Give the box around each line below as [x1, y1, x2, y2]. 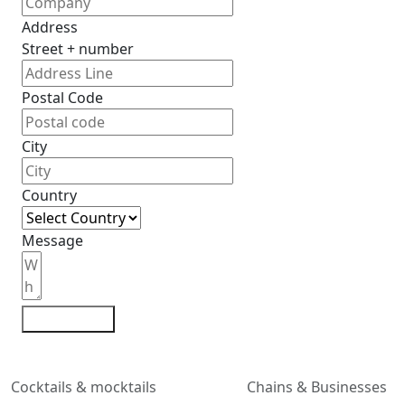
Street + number [22, 38, 134, 59]
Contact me [29, 308, 108, 329]
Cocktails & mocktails [11, 376, 156, 397]
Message [22, 230, 83, 250]
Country [22, 184, 77, 205]
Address [22, 16, 78, 37]
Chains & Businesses [247, 376, 388, 397]
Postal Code [22, 87, 103, 108]
